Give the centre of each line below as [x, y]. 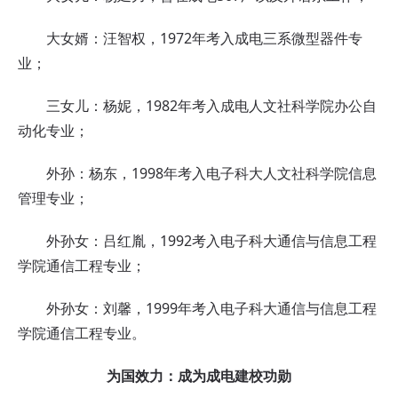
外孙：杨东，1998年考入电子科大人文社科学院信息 [197, 173]
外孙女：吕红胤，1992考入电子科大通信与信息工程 [197, 240]
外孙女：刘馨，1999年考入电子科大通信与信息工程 [197, 308]
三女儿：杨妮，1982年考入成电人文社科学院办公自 [197, 105]
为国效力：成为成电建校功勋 [199, 375]
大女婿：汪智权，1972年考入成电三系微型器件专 [190, 38]
